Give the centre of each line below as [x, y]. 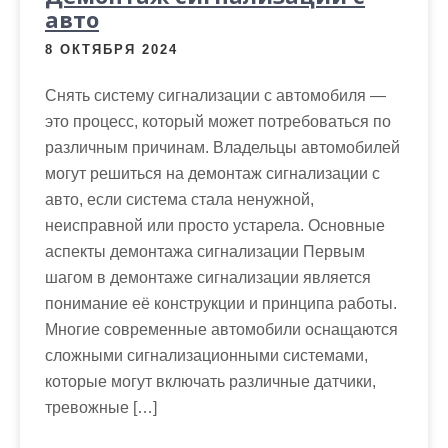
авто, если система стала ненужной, [179, 199]
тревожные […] [101, 407]
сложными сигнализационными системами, [206, 355]
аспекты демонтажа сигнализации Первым [205, 251]
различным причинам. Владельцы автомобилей [222, 147]
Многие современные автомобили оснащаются [221, 329]
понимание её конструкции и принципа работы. [221, 303]
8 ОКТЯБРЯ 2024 [111, 49]
